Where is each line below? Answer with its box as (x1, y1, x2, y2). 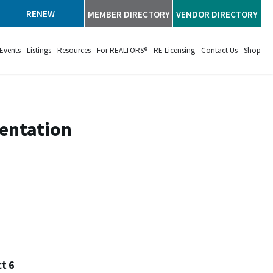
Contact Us (201, 45, 238, 55)
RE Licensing (154, 45, 195, 55)
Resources (57, 45, 91, 55)
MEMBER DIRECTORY (87, 8, 170, 20)
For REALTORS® (97, 45, 147, 55)
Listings (27, 45, 51, 55)
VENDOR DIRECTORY (176, 8, 258, 20)
